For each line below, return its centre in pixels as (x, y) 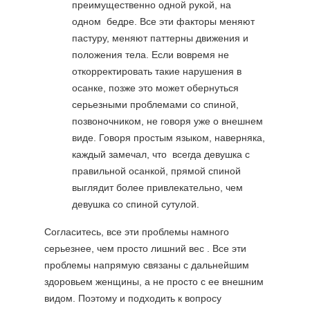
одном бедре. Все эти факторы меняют (163, 21)
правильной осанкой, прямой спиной (156, 171)
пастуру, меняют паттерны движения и (160, 38)
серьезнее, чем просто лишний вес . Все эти (145, 248)
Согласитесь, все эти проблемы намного (137, 232)
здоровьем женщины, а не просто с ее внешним (154, 282)
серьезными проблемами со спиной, (155, 104)
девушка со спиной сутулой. (136, 204)
